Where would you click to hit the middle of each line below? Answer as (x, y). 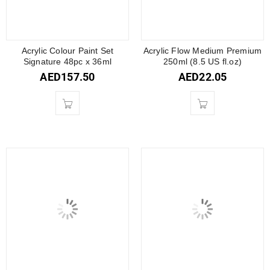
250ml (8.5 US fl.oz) (202, 62)
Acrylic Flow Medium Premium (202, 51)
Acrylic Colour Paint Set (67, 51)
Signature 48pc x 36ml (67, 62)
